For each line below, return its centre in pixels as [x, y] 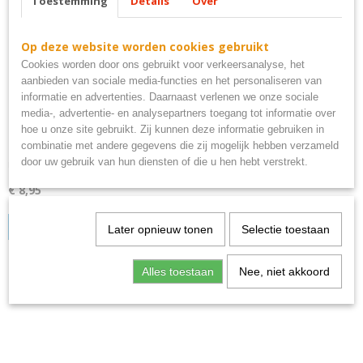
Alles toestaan [177, 271]
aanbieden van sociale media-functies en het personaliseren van [171, 81]
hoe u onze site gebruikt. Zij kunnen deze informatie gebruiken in [173, 129]
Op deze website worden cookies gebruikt [145, 47]
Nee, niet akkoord [284, 271]
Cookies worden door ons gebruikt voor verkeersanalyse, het [163, 64]
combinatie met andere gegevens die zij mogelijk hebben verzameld [180, 145]
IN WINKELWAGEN [69, 226]
